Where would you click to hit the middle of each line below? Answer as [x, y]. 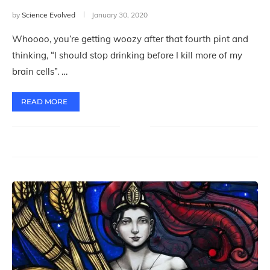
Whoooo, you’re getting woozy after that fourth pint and [130, 39]
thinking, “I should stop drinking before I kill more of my [127, 55]
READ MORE [44, 102]
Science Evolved [49, 15]
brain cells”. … [40, 71]
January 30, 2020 [120, 15]
